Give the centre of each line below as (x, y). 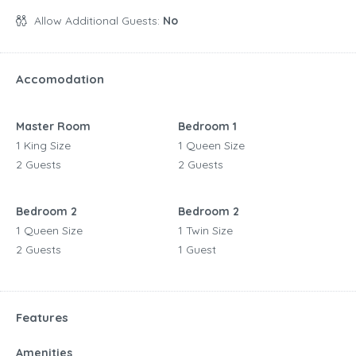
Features (42, 317)
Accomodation (60, 79)
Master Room (53, 126)
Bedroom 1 (207, 126)
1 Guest (197, 249)
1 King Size (43, 145)
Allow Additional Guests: (99, 20)
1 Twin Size (205, 230)
